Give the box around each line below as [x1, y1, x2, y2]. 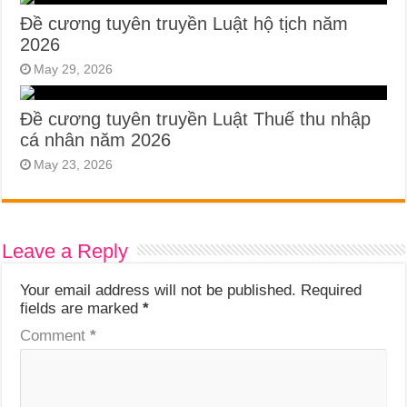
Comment [20, 327, 91, 345]
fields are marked [20, 300, 144, 318]
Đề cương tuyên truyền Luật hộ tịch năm [20, 14, 349, 35]
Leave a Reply [2, 240, 129, 263]
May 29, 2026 [34, 62, 114, 77]
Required [301, 282, 362, 300]
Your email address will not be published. [20, 282, 297, 300]
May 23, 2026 [34, 157, 114, 173]
